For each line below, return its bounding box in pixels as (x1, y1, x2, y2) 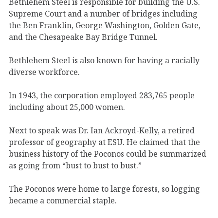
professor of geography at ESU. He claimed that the (9, 136, 200, 147)
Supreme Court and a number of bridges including (9, 8, 198, 19)
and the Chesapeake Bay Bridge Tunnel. (9, 31, 158, 42)
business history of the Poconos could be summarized (9, 148, 206, 159)
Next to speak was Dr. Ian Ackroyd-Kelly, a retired (9, 125, 195, 136)
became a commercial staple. (9, 195, 117, 206)
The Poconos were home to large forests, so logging (9, 183, 200, 194)
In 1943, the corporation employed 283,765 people (9, 90, 195, 101)
